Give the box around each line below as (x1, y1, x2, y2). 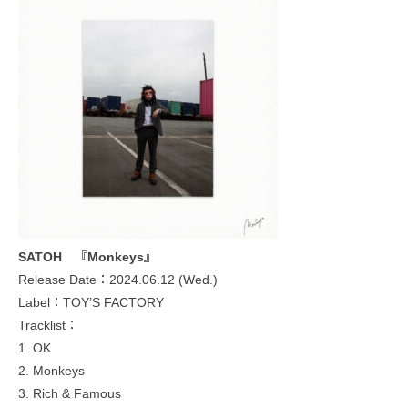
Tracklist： (18, 317, 78, 332)
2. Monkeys (18, 362, 85, 378)
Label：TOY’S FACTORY (18, 294, 164, 310)
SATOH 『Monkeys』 (18, 249, 157, 264)
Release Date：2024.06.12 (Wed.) (18, 271, 218, 287)
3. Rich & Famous (18, 385, 121, 401)
